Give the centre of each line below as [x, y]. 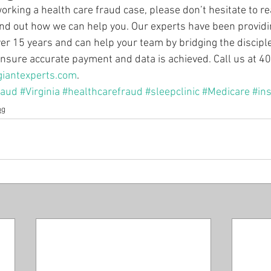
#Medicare [226, 92]
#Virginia [40, 92]
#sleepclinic [172, 92]
